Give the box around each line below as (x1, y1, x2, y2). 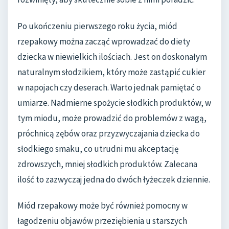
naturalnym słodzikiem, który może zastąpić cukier (17, 66, 205, 78)
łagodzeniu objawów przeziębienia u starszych (17, 215, 187, 227)
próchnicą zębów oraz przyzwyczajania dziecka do (17, 127, 200, 139)
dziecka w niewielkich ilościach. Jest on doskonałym (17, 51, 207, 62)
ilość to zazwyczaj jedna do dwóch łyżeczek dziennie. (17, 173, 210, 185)
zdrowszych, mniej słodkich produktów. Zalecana (17, 158, 197, 170)
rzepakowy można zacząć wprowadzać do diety (17, 35, 190, 47)
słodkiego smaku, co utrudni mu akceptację (17, 143, 178, 154)
